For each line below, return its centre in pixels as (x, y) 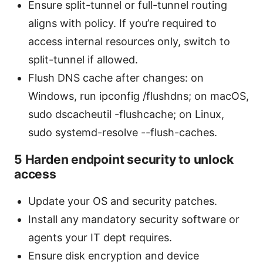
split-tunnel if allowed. (83, 60)
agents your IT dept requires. (100, 238)
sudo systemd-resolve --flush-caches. (123, 133)
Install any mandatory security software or (134, 220)
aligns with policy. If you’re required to (122, 23)
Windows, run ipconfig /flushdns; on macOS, (139, 96)
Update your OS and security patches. (123, 201)
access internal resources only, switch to (129, 42)
